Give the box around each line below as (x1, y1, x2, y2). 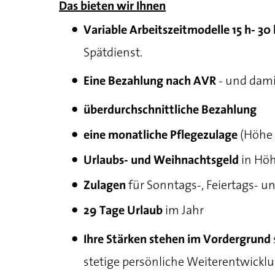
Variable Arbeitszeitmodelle (83, 25, 230, 36)
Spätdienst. (83, 42, 142, 62)
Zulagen (83, 180, 128, 192)
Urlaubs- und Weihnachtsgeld (83, 155, 241, 166)
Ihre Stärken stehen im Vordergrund (83, 234, 273, 246)
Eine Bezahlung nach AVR (83, 76, 216, 87)
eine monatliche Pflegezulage (83, 130, 240, 141)
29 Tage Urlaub (83, 205, 165, 217)
